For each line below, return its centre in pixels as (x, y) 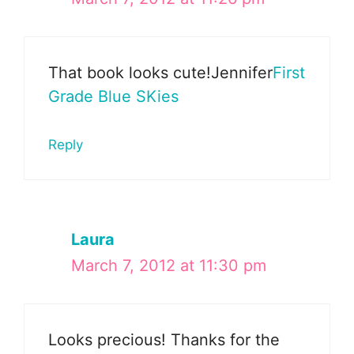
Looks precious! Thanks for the (164, 340)
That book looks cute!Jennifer (160, 73)
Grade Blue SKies (113, 97)
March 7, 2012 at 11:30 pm (169, 266)
